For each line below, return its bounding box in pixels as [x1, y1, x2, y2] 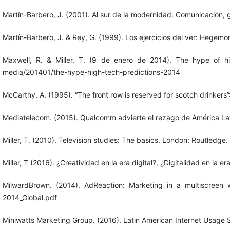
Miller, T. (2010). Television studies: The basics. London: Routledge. [2, 136, 228, 145]
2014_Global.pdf [2, 193, 57, 202]
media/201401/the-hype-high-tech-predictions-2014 [2, 68, 180, 77]
